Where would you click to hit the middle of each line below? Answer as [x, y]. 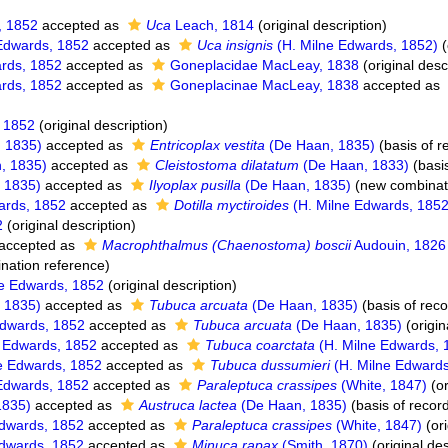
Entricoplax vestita [208, 145]
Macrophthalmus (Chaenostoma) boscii [227, 245]
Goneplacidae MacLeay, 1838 [265, 65]
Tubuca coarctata [260, 345]
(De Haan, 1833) [354, 165]
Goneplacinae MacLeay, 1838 [265, 85]
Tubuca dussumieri [270, 365]
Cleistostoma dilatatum [227, 165]
